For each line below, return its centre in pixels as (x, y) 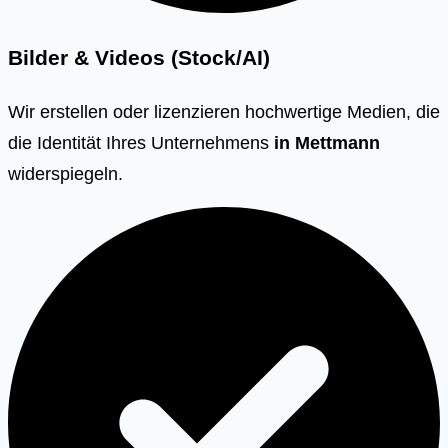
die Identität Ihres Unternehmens (141, 142)
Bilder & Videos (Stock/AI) (139, 58)
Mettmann (337, 142)
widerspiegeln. (65, 173)
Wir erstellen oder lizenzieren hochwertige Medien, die (224, 111)
